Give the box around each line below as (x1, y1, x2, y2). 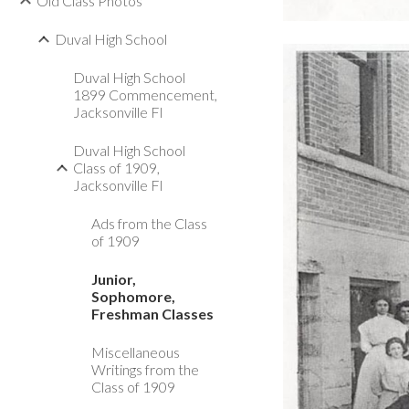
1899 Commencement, (73, 86, 217, 103)
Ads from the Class (91, 215, 207, 232)
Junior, (91, 270, 136, 288)
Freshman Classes (91, 305, 214, 322)
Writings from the (91, 361, 199, 378)
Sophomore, (91, 288, 175, 305)
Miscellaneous (91, 343, 180, 361)
